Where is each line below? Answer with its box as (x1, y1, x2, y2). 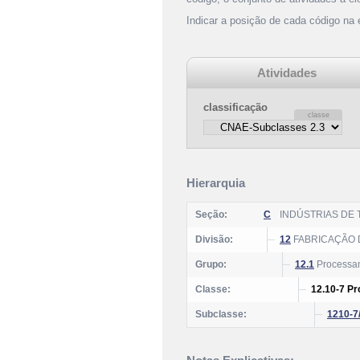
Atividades (256, 66, 317, 80)
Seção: (195, 209, 227, 220)
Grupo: (195, 259, 227, 270)
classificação (203, 101, 268, 113)
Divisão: (195, 234, 233, 245)
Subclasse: (195, 309, 247, 320)
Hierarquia (186, 176, 245, 190)
